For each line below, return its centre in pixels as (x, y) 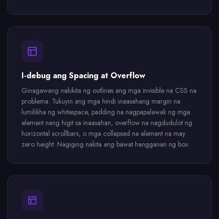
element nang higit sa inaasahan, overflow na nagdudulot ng (107, 123)
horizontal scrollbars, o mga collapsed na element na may (103, 133)
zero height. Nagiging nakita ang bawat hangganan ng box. (106, 144)
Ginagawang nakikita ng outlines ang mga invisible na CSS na (109, 90)
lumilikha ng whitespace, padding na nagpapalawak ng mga (106, 112)
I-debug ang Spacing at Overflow (83, 76)
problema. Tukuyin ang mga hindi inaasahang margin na (101, 101)
